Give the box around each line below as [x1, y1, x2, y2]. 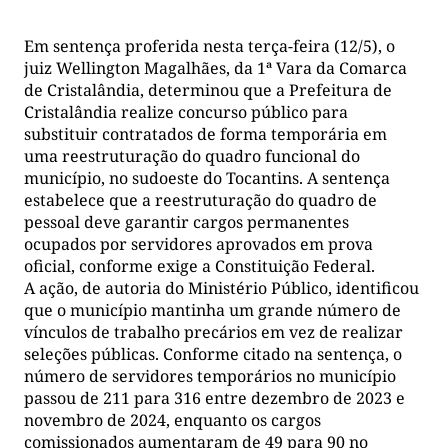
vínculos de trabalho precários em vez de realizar [24, 320, 403, 343]
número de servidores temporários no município [24, 364, 396, 387]
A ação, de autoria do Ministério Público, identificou [24, 276, 419, 299]
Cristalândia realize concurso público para [24, 100, 348, 123]
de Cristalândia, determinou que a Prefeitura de [24, 78, 392, 101]
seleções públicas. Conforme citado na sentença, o [24, 342, 402, 365]
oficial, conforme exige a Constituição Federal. [24, 254, 375, 277]
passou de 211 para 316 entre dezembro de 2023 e [24, 386, 405, 409]
